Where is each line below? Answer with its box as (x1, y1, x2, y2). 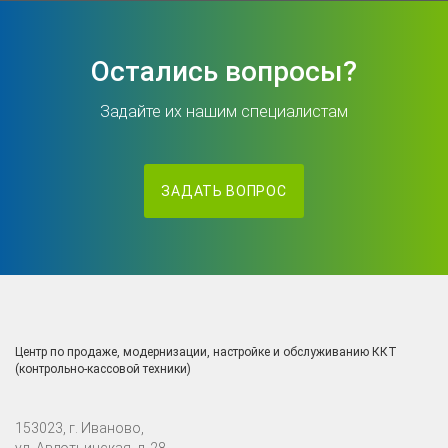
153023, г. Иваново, (15, 420, 144, 436)
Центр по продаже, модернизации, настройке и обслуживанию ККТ (15, 345, 397, 359)
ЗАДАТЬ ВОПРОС (161, 183, 287, 199)
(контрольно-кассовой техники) (15, 362, 191, 376)
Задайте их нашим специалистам (100, 102, 348, 121)
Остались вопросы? (91, 55, 357, 88)
